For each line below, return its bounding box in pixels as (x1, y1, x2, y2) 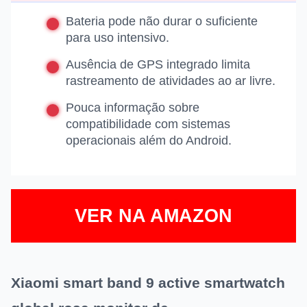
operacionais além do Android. (66, 134, 232, 148)
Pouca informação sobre (66, 101, 199, 115)
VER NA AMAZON (75, 206, 232, 227)
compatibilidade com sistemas (66, 117, 230, 132)
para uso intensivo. (66, 31, 169, 45)
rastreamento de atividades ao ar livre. (66, 74, 275, 88)
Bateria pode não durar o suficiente (66, 14, 258, 29)
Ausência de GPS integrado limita (66, 58, 250, 72)
